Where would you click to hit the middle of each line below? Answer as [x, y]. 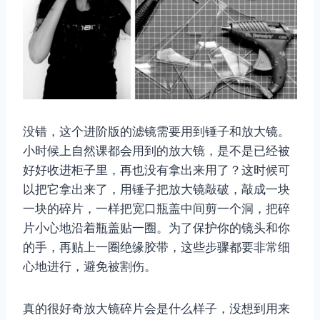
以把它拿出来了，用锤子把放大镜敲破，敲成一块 [156, 189]
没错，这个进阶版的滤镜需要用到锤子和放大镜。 [156, 131]
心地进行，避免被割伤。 [90, 266]
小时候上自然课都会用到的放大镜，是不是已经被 [156, 150]
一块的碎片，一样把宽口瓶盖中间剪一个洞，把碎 [156, 208]
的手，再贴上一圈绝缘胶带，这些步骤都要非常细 [156, 247]
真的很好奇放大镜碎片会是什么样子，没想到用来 [156, 308]
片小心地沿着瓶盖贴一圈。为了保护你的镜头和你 [156, 227]
